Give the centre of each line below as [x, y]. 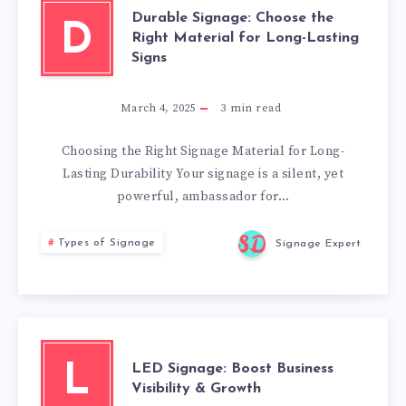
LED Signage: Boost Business [232, 368]
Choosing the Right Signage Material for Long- [203, 151]
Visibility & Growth [196, 388]
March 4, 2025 [158, 108]
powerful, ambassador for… [203, 197]
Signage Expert [318, 244]
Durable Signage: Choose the [232, 18]
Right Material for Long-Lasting [245, 38]
